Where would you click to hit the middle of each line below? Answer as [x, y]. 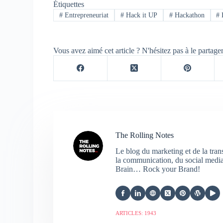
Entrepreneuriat [86, 15]
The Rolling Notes [145, 135]
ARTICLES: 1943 [136, 213]
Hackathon [188, 15]
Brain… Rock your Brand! [158, 169]
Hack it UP [140, 15]
